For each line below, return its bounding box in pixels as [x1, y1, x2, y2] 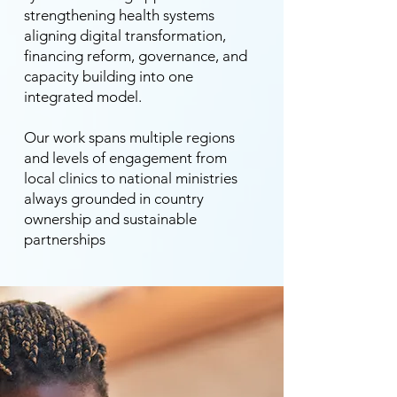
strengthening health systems [24, 6, 214, 24]
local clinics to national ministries [24, 169, 237, 187]
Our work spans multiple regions [24, 128, 235, 146]
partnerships [24, 230, 105, 248]
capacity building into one [24, 67, 193, 85]
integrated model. [24, 88, 142, 105]
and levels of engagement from [24, 149, 227, 167]
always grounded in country [24, 190, 204, 207]
